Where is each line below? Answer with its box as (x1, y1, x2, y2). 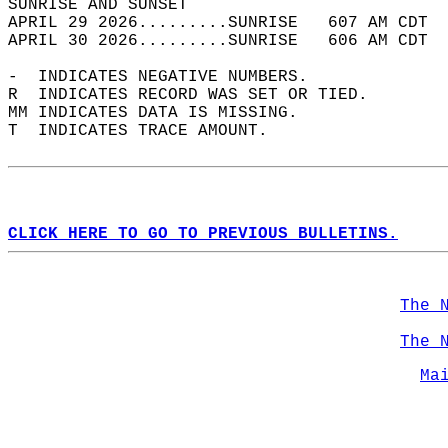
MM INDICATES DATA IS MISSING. (8, 104, 318, 122)
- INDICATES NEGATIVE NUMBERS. (8, 68, 328, 86)
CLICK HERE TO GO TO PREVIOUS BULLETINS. (8, 225, 398, 243)
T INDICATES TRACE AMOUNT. (8, 122, 288, 140)
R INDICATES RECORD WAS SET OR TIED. (8, 86, 388, 104)
